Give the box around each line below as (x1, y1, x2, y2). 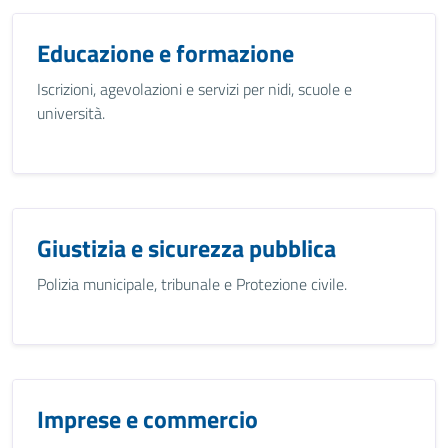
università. (37, 101, 105, 125)
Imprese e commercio (37, 401, 258, 437)
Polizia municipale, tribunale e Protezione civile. (37, 272, 347, 296)
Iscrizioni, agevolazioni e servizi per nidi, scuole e (37, 77, 352, 101)
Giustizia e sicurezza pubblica (37, 230, 336, 266)
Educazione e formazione (37, 35, 294, 71)
